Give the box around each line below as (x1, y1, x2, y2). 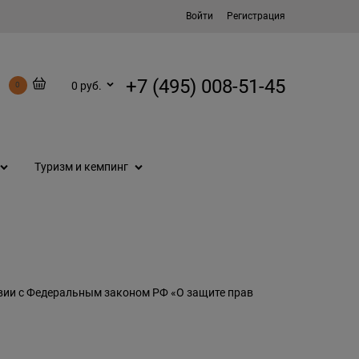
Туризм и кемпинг (34, 160, 128, 174)
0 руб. (71, 79, 102, 92)
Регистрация (227, 10, 285, 22)
